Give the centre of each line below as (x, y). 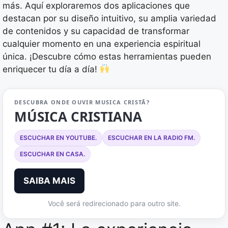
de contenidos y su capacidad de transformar (96, 31)
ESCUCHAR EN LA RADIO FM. (151, 138)
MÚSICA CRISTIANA (78, 117)
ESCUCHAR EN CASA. (52, 154)
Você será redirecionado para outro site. (114, 204)
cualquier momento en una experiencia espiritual (102, 44)
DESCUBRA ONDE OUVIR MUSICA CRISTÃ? (82, 102)
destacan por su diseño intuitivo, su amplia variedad (109, 18)
